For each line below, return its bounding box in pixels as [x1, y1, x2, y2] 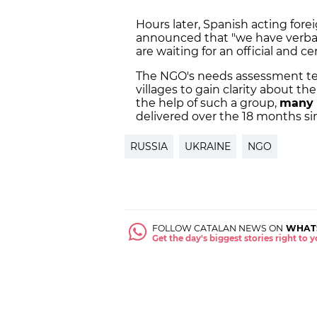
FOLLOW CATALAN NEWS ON [152, 222, 284, 234]
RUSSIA [130, 140, 168, 154]
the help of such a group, [136, 96, 279, 110]
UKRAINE [185, 140, 231, 154]
